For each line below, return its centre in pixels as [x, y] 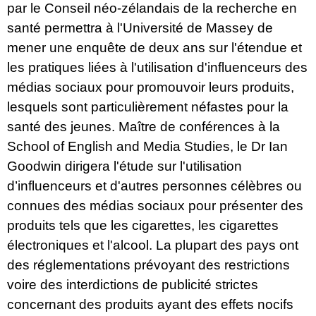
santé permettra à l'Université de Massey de [140, 28]
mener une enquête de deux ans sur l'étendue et [154, 48]
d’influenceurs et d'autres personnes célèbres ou [154, 186]
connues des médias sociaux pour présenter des [155, 206]
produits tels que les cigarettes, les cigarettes [143, 226]
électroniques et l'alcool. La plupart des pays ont [153, 245]
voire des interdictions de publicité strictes [133, 285]
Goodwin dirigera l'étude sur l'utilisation [124, 166]
